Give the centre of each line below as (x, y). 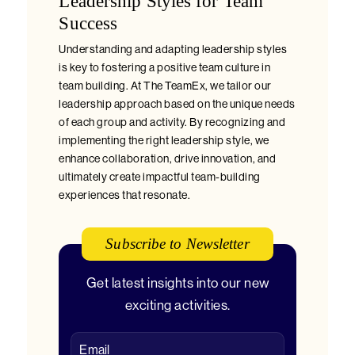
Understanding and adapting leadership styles (173, 49)
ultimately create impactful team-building (160, 177)
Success (88, 23)
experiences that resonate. (125, 195)
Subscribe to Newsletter (177, 244)
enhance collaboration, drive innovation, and (168, 158)
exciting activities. (177, 305)
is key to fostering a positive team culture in (165, 67)
